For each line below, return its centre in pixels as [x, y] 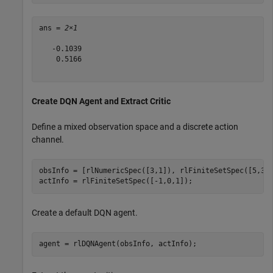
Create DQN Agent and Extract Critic [101, 101]
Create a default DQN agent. [85, 212]
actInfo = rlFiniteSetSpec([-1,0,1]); [115, 181]
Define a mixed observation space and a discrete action [135, 126]
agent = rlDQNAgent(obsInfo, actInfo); [118, 244]
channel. [48, 139]
